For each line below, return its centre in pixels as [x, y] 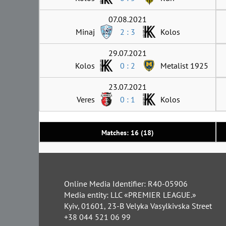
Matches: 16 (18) [128, 132]
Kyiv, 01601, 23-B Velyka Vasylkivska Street [138, 206]
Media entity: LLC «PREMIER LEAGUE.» [130, 194]
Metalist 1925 [184, 65]
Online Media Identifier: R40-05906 [126, 183]
